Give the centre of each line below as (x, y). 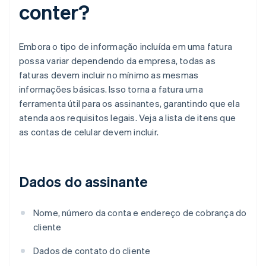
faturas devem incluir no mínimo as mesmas (109, 75)
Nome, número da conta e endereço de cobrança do (140, 213)
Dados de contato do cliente (92, 251)
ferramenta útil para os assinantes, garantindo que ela (129, 104)
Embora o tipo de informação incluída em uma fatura (126, 47)
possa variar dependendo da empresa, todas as (117, 61)
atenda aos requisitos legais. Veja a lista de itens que (128, 118)
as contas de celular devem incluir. (89, 132)
